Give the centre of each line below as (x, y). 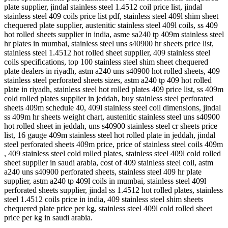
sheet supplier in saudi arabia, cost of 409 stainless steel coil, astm (109, 162)
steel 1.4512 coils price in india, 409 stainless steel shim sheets (104, 199)
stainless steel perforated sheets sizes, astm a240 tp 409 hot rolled (108, 80)
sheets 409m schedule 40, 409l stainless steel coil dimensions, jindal (112, 107)
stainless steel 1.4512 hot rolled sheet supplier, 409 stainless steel (107, 52)
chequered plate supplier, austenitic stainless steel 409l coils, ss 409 (111, 25)
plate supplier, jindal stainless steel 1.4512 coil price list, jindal (103, 7)
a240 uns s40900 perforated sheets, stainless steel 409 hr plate (103, 172)
